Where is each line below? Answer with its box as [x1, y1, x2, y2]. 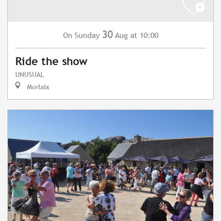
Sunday [74, 31, 100, 40]
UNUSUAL [15, 70, 44, 79]
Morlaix [25, 82, 49, 91]
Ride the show [15, 55, 87, 68]
